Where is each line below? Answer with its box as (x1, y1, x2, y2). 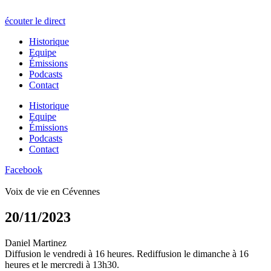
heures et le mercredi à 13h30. (5, 259, 119, 270)
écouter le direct (5, 16, 65, 26)
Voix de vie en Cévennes (5, 186, 100, 197)
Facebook (5, 165, 42, 175)
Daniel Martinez (5, 237, 67, 248)
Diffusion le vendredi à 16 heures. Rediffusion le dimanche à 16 (5, 248, 249, 259)
